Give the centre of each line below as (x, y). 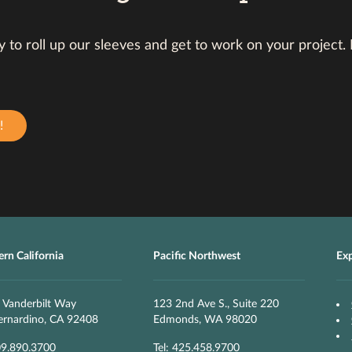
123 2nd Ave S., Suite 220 (216, 304)
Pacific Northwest (196, 256)
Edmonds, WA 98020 (205, 319)
